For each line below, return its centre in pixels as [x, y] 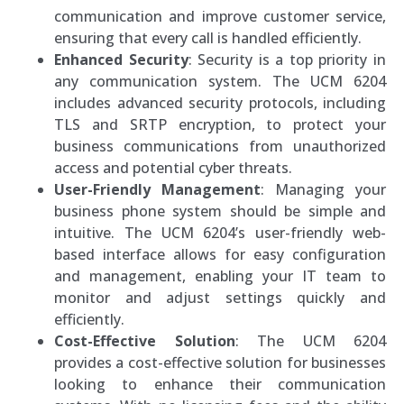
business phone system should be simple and [220, 211]
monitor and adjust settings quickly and [220, 297]
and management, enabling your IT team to [220, 275]
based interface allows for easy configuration [220, 254]
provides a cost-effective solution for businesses [220, 362]
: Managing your [323, 189]
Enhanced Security [121, 59]
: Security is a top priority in [287, 59]
